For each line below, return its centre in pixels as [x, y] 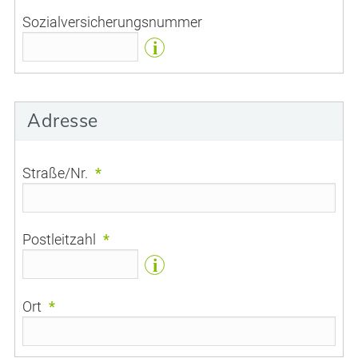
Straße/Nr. [56, 173]
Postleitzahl [60, 240]
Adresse [63, 120]
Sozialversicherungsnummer [113, 22]
